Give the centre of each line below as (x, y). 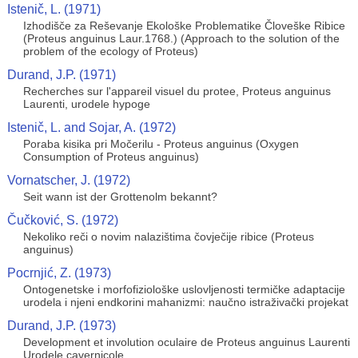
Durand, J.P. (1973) (61, 326)
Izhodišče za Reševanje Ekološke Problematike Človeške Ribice (184, 26)
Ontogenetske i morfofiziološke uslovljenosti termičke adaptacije (184, 289)
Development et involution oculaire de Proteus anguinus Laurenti (186, 342)
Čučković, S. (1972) (62, 220)
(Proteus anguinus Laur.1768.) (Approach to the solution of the (181, 38)
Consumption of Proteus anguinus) (111, 157)
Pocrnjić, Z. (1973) (59, 273)
